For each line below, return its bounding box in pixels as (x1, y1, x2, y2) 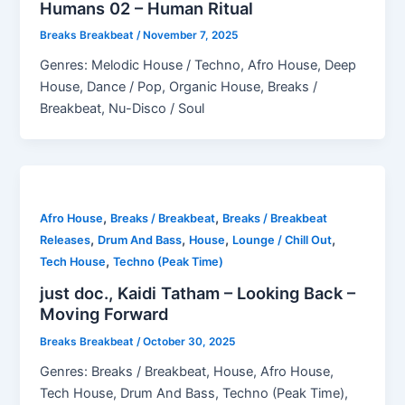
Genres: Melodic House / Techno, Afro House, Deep (40, 57, 357, 74)
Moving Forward (40, 303, 169, 324)
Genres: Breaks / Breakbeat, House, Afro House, (40, 363, 334, 380)
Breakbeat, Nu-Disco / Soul (40, 100, 205, 118)
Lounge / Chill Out (232, 233, 333, 248)
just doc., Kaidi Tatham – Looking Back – (40, 282, 356, 303)
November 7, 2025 (143, 29, 239, 42)
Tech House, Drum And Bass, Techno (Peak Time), (40, 384, 349, 401)
